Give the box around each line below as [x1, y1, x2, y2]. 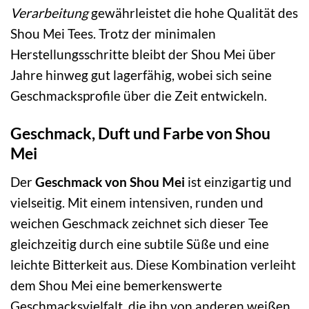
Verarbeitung [10, 5, 88, 21]
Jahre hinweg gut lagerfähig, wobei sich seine [10, 67, 272, 83]
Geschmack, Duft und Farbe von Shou [10, 123, 270, 143]
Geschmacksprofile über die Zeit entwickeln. [10, 88, 267, 104]
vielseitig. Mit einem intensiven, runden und [10, 194, 263, 210]
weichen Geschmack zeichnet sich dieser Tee [10, 215, 268, 231]
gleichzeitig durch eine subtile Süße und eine [10, 235, 269, 252]
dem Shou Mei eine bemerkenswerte [10, 277, 222, 293]
